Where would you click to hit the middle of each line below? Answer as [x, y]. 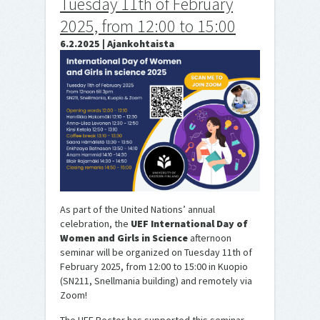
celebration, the [95, 224]
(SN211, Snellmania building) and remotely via [156, 281]
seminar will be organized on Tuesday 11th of [156, 252]
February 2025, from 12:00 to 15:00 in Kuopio [154, 267]
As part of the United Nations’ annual [137, 210]
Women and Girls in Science [125, 238]
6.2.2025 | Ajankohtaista [117, 44]
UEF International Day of [189, 224]
